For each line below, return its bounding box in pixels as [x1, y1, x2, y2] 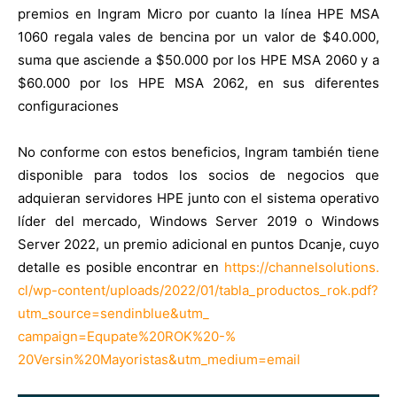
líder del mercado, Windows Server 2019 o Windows [18, 213, 379, 230]
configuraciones [18, 97, 119, 115]
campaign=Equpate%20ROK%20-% [18, 328, 236, 346]
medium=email [207, 351, 300, 369]
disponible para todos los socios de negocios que [18, 167, 379, 184]
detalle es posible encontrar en [18, 259, 224, 276]
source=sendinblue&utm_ [48, 305, 209, 323]
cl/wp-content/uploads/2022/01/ [18, 282, 219, 300]
